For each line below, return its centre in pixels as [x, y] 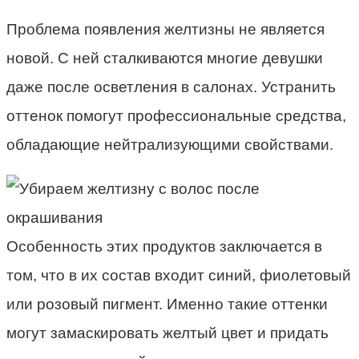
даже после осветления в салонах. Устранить [171, 87]
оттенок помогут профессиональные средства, [176, 116]
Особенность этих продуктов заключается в [164, 247]
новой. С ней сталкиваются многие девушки [165, 58]
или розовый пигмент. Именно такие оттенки [167, 305]
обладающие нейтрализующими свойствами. [170, 145]
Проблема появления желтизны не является [165, 30]
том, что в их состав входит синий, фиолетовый [179, 276]
